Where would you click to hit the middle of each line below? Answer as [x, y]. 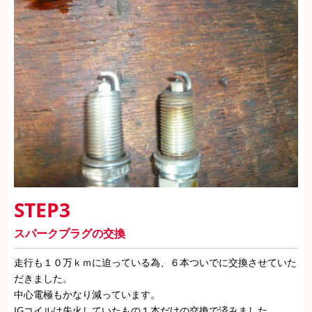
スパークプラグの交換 [70, 233]
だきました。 [43, 278]
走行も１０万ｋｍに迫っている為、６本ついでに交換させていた [155, 262]
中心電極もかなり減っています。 [87, 294]
